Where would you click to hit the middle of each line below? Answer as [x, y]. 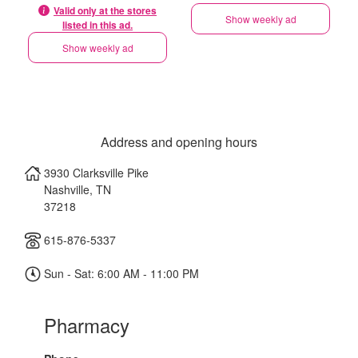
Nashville [67, 189]
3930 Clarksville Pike [96, 173]
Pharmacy [87, 325]
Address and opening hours [179, 142]
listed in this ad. [97, 25]
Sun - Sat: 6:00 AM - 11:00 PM [120, 273]
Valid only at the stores [105, 10]
